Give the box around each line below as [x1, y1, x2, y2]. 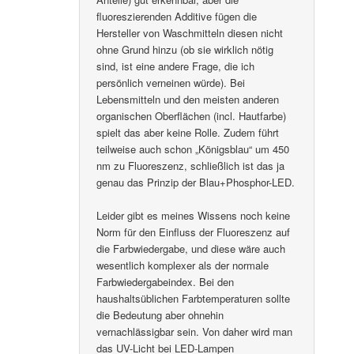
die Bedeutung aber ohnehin [96, 307, 224, 322]
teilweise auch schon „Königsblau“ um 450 [96, 141, 290, 156]
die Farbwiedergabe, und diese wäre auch [96, 240, 286, 256]
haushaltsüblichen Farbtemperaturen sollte [96, 290, 291, 306]
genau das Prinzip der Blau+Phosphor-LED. [96, 174, 296, 190]
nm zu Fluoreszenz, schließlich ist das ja [96, 157, 285, 173]
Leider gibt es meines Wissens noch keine [96, 207, 291, 223]
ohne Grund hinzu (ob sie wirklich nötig [96, 41, 274, 57]
